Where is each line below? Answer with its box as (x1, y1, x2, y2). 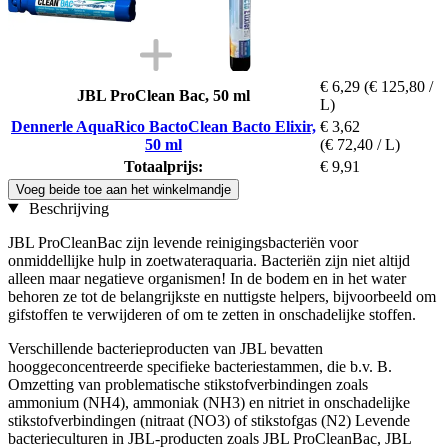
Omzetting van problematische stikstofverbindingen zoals (8, 375, 368, 393)
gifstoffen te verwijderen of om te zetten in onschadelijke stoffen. (8, 305, 416, 323)
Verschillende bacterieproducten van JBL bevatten (8, 339, 323, 357)
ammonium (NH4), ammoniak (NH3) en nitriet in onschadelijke (8, 393, 410, 411)
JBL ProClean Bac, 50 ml (77, 86, 250, 104)
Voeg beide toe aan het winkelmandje (16, 181, 231, 197)
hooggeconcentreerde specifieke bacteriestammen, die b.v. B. (8, 357, 392, 375)
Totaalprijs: (124, 157, 203, 175)
